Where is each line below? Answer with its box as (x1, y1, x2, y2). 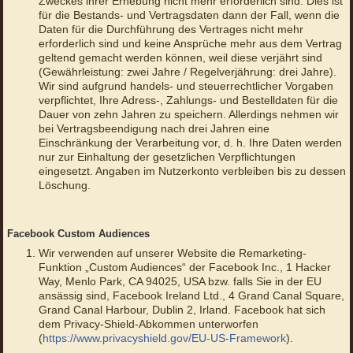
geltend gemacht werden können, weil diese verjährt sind (38, 51, 322, 65)
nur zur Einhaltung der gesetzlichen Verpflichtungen (38, 150, 295, 164)
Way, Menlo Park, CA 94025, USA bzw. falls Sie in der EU (38, 275, 321, 288)
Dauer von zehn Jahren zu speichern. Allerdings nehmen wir (38, 108, 339, 121)
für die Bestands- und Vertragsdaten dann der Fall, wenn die (38, 9, 340, 22)
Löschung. (38, 179, 91, 192)
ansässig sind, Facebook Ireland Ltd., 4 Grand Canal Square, (38, 289, 344, 303)
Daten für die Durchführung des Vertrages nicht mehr (38, 23, 303, 36)
